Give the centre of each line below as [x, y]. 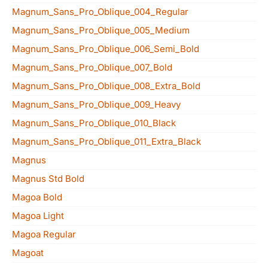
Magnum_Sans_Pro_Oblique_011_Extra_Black [106, 141]
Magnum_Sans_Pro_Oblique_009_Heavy [96, 104]
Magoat [28, 253]
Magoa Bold [37, 197]
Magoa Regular [44, 234]
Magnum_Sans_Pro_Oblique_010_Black [94, 123]
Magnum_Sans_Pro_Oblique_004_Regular [100, 12]
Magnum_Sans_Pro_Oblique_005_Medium [101, 30]
